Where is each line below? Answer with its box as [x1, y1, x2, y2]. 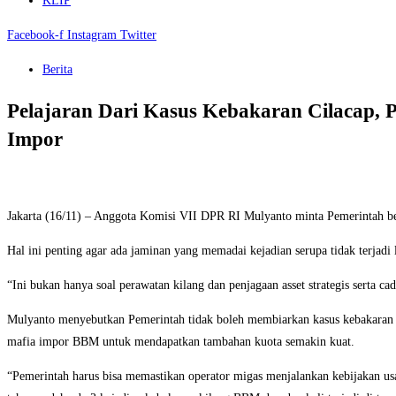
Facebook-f [7, 28, 64, 42]
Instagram [67, 28, 117, 42]
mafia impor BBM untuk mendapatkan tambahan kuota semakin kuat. [7, 335, 354, 349]
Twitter [120, 28, 156, 42]
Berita [42, 63, 72, 76]
